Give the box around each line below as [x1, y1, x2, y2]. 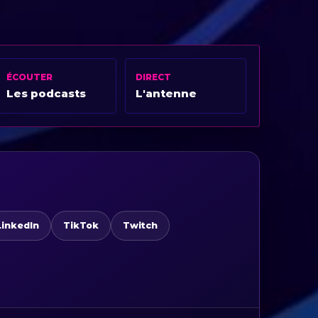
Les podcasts [6, 86, 86, 100]
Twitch [123, 220, 158, 231]
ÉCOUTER [6, 71, 53, 82]
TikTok [63, 220, 99, 231]
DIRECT [136, 71, 172, 82]
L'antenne [136, 86, 197, 100]
